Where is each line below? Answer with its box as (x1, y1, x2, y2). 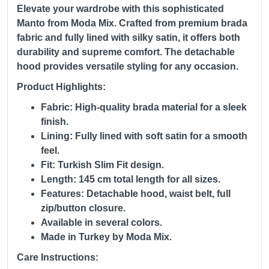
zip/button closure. (41, 202, 125, 213)
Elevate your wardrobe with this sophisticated (17, 3, 224, 14)
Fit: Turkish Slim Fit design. (41, 159, 164, 170)
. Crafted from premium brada (114, 17, 247, 28)
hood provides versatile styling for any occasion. (17, 61, 238, 71)
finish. (41, 116, 68, 127)
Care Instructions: (17, 252, 98, 262)
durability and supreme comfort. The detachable (17, 46, 235, 57)
